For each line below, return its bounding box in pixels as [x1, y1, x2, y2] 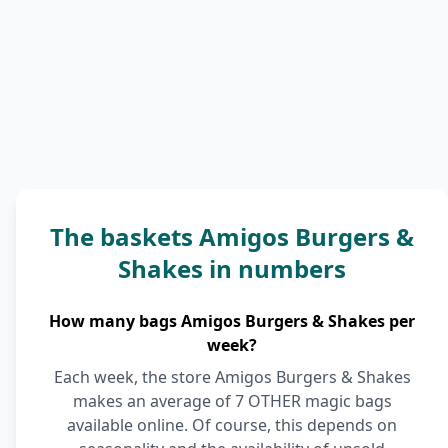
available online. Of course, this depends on [67, 414, 397, 436]
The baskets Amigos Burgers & [50, 220, 414, 253]
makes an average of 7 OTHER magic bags [72, 390, 392, 412]
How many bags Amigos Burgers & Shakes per [49, 310, 415, 332]
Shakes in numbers [118, 252, 346, 285]
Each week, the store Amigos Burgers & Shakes [53, 366, 411, 388]
